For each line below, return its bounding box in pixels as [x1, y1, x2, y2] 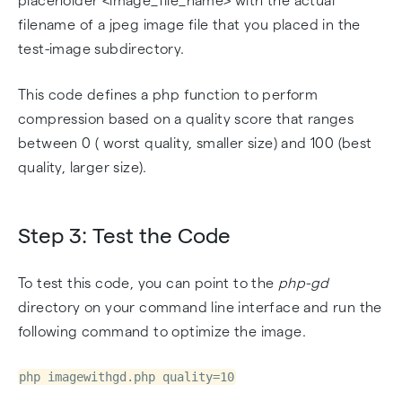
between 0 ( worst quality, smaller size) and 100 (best [18, 135, 372, 151]
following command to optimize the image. [18, 324, 306, 339]
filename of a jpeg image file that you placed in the [18, 17, 361, 32]
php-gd [278, 275, 329, 291]
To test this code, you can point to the [18, 275, 278, 291]
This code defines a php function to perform [18, 87, 319, 102]
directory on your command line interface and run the [18, 300, 382, 315]
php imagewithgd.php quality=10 [19, 370, 235, 384]
